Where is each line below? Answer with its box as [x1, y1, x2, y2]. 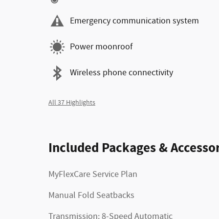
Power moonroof [70, 41, 132, 53]
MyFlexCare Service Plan [48, 168, 137, 180]
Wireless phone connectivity [70, 67, 173, 79]
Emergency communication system [70, 15, 199, 27]
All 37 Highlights [48, 98, 95, 107]
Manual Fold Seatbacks [48, 189, 134, 201]
